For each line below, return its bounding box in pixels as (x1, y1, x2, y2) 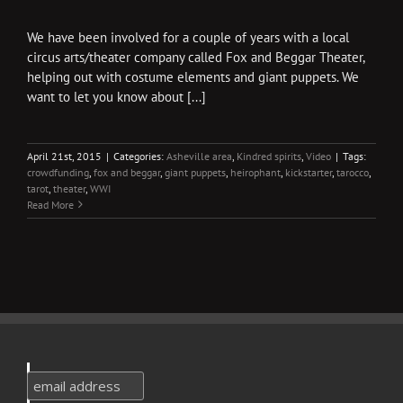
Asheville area (166, 148, 232, 163)
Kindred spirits (237, 148, 301, 163)
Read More (27, 197, 74, 211)
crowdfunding (27, 165, 89, 179)
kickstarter (285, 165, 332, 179)
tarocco (336, 165, 369, 179)
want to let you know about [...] (27, 87, 206, 105)
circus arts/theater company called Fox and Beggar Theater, (27, 48, 364, 66)
